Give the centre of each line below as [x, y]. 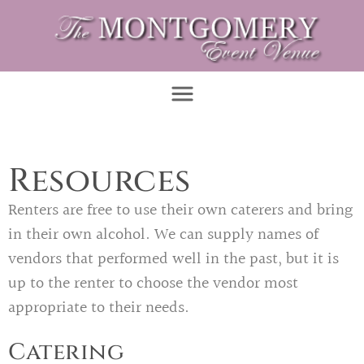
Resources [100, 181]
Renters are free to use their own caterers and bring [180, 210]
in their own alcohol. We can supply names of [163, 234]
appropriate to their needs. [99, 308]
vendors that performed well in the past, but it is [173, 259]
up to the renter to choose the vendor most [153, 283]
